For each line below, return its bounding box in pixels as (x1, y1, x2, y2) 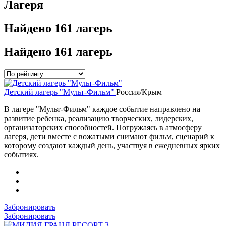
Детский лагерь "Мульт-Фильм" (4, 87, 116, 96)
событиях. (4, 150, 39, 159)
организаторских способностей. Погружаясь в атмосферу (4, 123, 202, 132)
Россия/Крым (116, 87, 162, 96)
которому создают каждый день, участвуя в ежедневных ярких (4, 141, 220, 150)
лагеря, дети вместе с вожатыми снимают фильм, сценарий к (4, 132, 214, 141)
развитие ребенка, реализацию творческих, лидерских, (4, 114, 193, 123)
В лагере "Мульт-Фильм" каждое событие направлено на (4, 104, 200, 114)
